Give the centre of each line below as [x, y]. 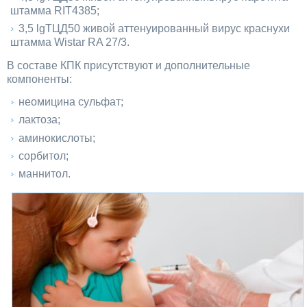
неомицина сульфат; [71, 101]
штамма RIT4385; [54, 11]
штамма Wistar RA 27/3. [70, 42]
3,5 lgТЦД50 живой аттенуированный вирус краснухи [154, 29]
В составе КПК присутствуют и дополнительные [128, 65]
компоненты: [39, 79]
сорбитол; [43, 156]
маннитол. [44, 174]
